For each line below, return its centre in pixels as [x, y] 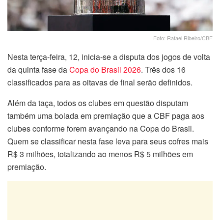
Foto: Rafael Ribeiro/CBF [183, 38]
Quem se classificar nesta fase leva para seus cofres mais [108, 141]
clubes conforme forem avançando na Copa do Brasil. [101, 129]
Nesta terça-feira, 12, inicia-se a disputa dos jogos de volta [109, 57]
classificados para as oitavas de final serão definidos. [100, 82]
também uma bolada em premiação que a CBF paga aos [106, 116]
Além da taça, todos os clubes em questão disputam [98, 103]
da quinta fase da [38, 70]
